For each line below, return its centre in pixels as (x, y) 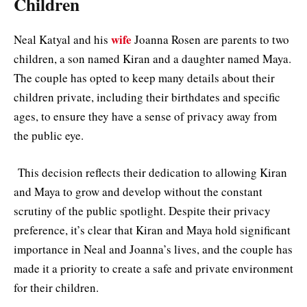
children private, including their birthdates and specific (147, 97)
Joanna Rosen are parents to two (210, 39)
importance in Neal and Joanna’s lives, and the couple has (153, 249)
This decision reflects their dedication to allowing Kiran (150, 173)
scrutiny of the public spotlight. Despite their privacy (142, 211)
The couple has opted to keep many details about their (144, 77)
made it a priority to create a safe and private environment (153, 269)
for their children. (56, 288)
